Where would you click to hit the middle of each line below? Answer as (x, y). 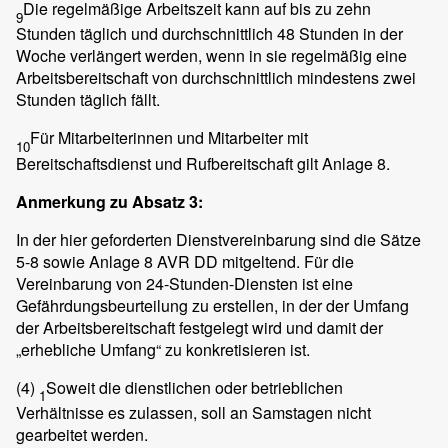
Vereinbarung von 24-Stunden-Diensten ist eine (184, 283)
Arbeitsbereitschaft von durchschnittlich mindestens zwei (216, 78)
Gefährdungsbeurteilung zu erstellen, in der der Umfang (212, 305)
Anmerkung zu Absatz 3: (109, 201)
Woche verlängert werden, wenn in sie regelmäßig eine (211, 56)
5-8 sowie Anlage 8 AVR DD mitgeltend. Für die (185, 261)
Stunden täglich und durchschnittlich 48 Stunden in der (209, 34)
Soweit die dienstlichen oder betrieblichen (194, 387)
